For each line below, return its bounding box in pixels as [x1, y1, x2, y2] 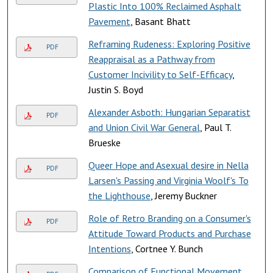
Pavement [88, 15, 130, 27]
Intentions [88, 242, 131, 255]
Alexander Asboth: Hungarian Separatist [88, 105, 250, 118]
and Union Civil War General [88, 121, 200, 133]
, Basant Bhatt [130, 15, 191, 27]
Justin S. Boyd [88, 83, 143, 96]
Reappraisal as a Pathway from [88, 52, 215, 65]
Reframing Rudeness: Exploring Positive [88, 37, 250, 50]
